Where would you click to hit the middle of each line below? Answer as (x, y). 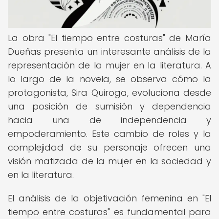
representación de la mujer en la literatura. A (109, 65)
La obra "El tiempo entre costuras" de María (109, 38)
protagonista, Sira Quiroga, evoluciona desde (109, 93)
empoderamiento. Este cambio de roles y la (109, 134)
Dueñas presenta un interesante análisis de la (109, 52)
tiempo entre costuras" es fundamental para (109, 212)
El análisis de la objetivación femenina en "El (109, 198)
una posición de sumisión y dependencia (109, 106)
